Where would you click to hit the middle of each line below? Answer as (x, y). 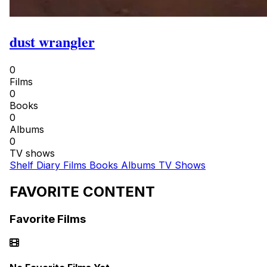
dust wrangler (52, 41)
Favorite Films (48, 219)
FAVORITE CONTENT (82, 191)
